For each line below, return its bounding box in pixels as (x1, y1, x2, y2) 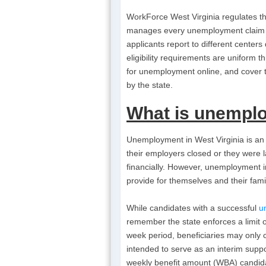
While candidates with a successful (126, 202, 259, 213)
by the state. (126, 80, 173, 90)
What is (126, 103, 194, 123)
